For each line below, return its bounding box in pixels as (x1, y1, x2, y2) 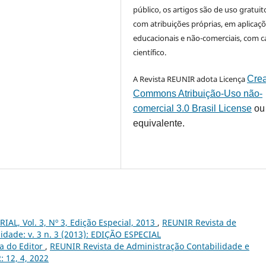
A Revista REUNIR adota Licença (133, 74, 248, 85)
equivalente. (133, 118, 185, 129)
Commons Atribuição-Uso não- (133, 88, 263, 99)
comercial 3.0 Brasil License (133, 103, 252, 114)
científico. (133, 47, 167, 58)
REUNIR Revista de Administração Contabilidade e (50, 240, 249, 252)
